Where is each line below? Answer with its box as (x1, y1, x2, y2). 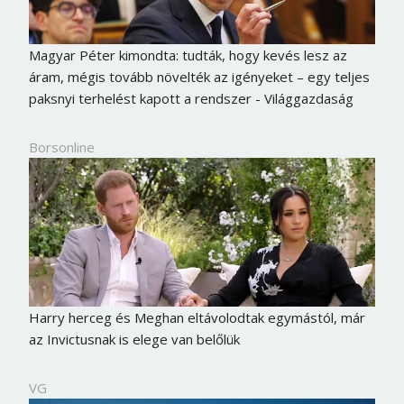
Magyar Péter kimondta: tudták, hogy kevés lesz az (28, 45, 347, 64)
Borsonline (28, 137, 95, 156)
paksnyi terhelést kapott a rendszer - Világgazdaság (28, 88, 353, 107)
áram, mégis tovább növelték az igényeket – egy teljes (28, 67, 370, 86)
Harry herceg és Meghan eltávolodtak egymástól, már (28, 308, 365, 326)
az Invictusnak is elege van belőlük (28, 329, 240, 348)
